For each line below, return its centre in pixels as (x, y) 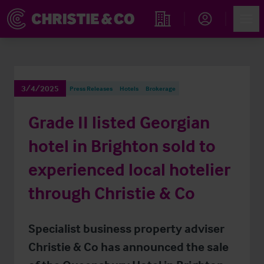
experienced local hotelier (129, 169)
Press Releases (91, 88)
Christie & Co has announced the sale (128, 246)
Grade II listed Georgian (119, 122)
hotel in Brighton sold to (122, 146)
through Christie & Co (112, 193)
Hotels (129, 88)
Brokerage (161, 88)
